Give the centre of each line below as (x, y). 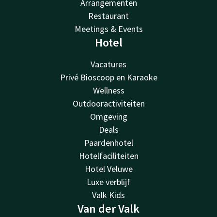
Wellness (108, 90)
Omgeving (108, 116)
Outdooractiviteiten (108, 103)
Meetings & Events (108, 29)
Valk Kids (108, 195)
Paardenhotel (108, 143)
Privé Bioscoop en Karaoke (108, 77)
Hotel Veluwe (108, 169)
